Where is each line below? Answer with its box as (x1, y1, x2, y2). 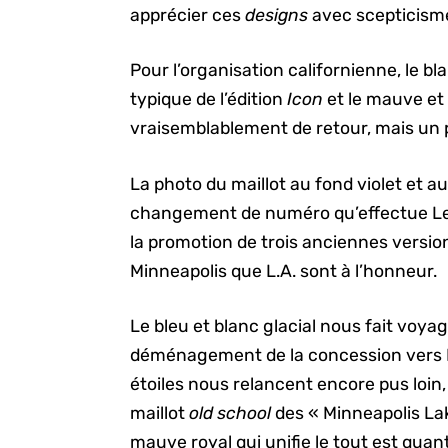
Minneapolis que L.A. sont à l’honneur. (130, 260, 438, 281)
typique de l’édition (130, 89, 288, 110)
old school (189, 402, 276, 423)
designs (245, 4, 313, 25)
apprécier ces (130, 4, 246, 25)
